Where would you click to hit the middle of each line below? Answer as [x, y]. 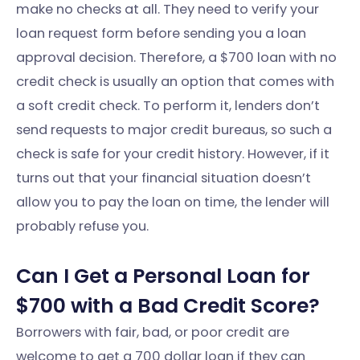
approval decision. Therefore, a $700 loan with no [176, 57]
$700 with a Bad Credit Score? [168, 306]
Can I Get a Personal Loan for [163, 276]
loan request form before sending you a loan [161, 33]
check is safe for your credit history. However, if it [173, 153]
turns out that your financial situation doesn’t [164, 178]
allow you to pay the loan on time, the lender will [173, 202]
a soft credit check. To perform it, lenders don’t [168, 105]
